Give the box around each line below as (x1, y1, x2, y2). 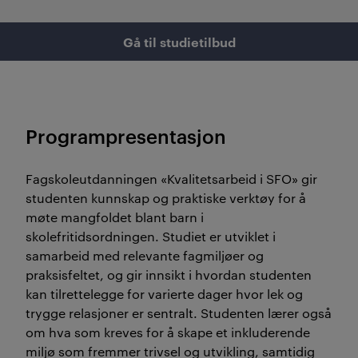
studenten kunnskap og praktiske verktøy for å (26, 189, 306, 206)
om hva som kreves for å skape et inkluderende (26, 324, 310, 340)
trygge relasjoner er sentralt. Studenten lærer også (26, 304, 332, 321)
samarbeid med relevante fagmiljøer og (26, 247, 264, 264)
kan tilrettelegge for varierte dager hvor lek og (26, 285, 303, 302)
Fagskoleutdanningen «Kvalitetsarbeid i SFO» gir (26, 170, 317, 187)
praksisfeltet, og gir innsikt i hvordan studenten (26, 266, 312, 283)
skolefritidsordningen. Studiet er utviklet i (26, 228, 276, 245)
